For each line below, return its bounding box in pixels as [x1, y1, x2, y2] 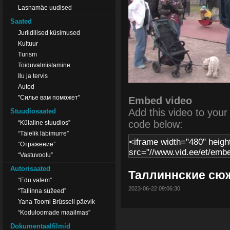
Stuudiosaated [10, 107, 56, 115]
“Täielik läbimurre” [18, 130, 69, 137]
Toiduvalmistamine [18, 62, 70, 68]
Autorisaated [10, 165, 50, 172]
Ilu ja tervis [18, 72, 48, 79]
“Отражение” [18, 141, 55, 147]
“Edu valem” [18, 177, 52, 183]
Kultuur [18, 40, 38, 47]
